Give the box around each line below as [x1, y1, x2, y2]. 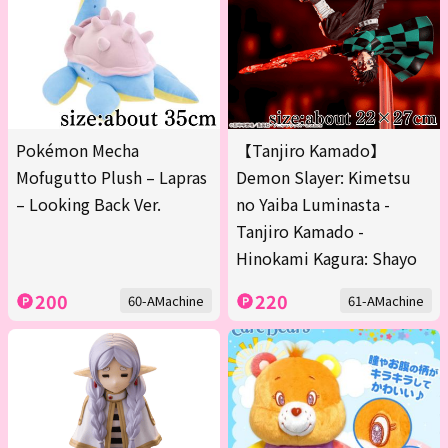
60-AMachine [128, 291, 204, 311]
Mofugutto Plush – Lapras [16, 165, 207, 190]
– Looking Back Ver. [16, 192, 161, 217]
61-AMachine [348, 291, 424, 311]
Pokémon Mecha [16, 138, 139, 163]
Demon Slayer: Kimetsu [236, 165, 411, 190]
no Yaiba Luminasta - [236, 192, 390, 217]
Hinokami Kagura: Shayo [236, 246, 417, 271]
